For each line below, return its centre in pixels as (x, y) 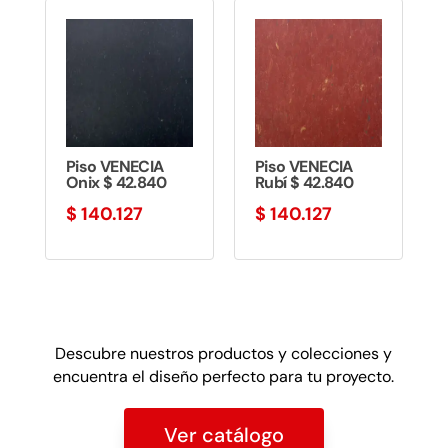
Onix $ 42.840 (115, 182)
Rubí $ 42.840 (304, 182)
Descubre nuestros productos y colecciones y (224, 353)
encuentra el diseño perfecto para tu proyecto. (224, 376)
